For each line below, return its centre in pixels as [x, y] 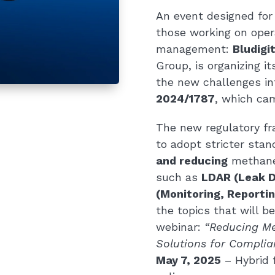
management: [194, 48]
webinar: [180, 227]
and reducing [192, 160]
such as [178, 177]
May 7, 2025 [188, 260]
